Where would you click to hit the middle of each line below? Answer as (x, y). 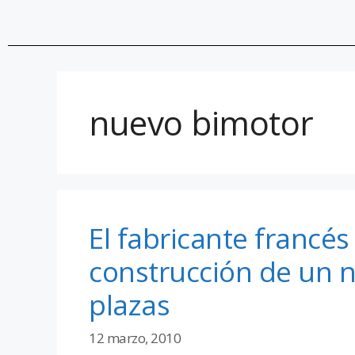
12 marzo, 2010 (135, 338)
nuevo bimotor (201, 122)
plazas (129, 304)
